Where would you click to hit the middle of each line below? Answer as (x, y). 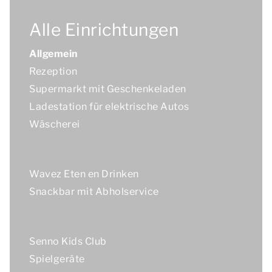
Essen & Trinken (69, 156)
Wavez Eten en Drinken (84, 174)
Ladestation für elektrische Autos (109, 107)
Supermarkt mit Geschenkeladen (108, 89)
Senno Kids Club (68, 241)
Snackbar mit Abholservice (94, 192)
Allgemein (54, 54)
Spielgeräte (57, 259)
